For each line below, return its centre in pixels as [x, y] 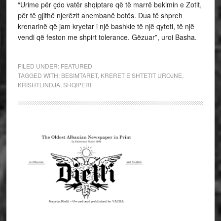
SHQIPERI [77, 85]
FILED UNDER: [39, 66]
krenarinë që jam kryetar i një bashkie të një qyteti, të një [106, 26]
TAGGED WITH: [39, 75]
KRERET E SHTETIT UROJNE [141, 75]
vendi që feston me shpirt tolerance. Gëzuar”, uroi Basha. [107, 37]
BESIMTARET [79, 75]
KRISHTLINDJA [39, 85]
